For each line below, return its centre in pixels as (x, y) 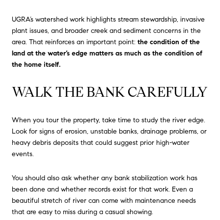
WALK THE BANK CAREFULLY (110, 92)
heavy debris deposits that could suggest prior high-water (101, 142)
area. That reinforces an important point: (75, 42)
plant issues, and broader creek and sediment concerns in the (106, 31)
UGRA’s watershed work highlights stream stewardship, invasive (108, 20)
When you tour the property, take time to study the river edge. (109, 120)
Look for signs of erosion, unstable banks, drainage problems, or (109, 131)
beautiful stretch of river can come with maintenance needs (104, 201)
